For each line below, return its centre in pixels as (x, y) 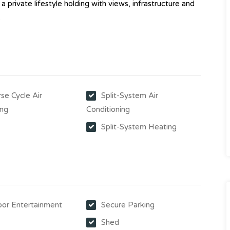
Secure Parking (128, 205)
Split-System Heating (139, 127)
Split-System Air (130, 95)
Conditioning (108, 109)
